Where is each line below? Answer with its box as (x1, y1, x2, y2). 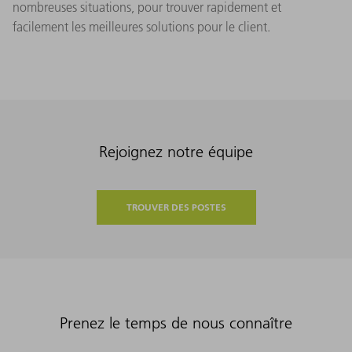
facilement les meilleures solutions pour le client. (13, 18, 270, 35)
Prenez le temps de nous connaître (60, 313, 292, 332)
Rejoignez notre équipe (99, 141, 253, 161)
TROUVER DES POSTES (126, 200, 226, 213)
